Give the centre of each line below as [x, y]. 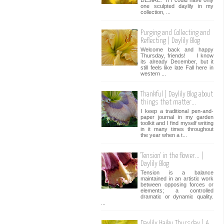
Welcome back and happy [177, 49]
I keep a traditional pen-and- [177, 111]
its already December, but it [177, 61]
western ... [153, 73]
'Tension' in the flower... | [172, 155]
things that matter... [168, 102]
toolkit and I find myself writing [177, 123]
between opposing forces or [177, 184]
